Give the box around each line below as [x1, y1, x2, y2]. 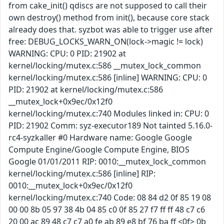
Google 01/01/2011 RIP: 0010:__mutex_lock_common [8, 155, 206, 167]
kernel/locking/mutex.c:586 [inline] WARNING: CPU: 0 [8, 71, 207, 83]
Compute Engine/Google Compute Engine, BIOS [8, 143, 189, 155]
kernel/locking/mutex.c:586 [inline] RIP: [8, 167, 155, 179]
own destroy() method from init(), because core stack [8, 11, 209, 23]
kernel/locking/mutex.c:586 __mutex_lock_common [8, 59, 201, 71]
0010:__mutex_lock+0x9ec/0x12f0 [8, 179, 132, 191]
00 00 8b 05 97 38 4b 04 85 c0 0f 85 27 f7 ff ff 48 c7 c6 [8, 203, 205, 215]
